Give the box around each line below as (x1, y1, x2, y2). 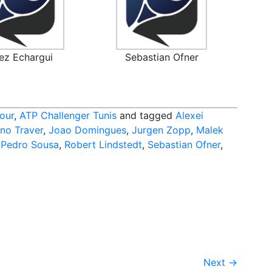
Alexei (175, 109, 203, 122)
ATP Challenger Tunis (19, 109, 117, 122)
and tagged (117, 109, 175, 122)
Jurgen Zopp (132, 124, 191, 137)
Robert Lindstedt (64, 138, 142, 151)
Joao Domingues (49, 124, 126, 137)
